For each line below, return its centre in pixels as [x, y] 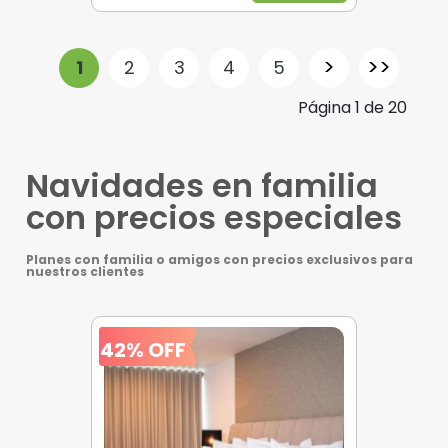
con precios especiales [214, 217]
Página [326, 107]
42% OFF [143, 349]
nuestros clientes [85, 271]
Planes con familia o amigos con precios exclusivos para [219, 259]
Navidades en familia [202, 185]
